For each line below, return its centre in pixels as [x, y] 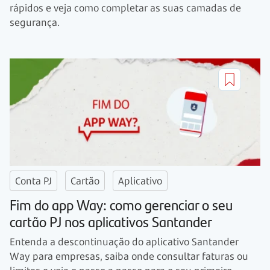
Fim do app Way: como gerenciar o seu [121, 204]
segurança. [35, 23]
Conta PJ [33, 181]
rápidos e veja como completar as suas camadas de [125, 8]
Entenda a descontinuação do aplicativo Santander [124, 241]
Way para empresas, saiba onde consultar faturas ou [129, 256]
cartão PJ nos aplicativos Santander [111, 221]
